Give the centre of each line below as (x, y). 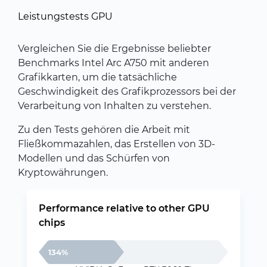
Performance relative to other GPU (124, 208)
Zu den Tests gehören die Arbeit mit (104, 130)
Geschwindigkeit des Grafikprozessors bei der (127, 91)
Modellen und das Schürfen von (94, 158)
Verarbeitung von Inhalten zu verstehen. (114, 106)
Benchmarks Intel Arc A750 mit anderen (114, 63)
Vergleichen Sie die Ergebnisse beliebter (114, 49)
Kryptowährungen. (63, 173)
